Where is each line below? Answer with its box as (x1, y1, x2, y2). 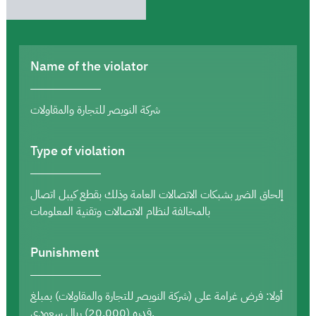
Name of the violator (30, 56, 148, 75)
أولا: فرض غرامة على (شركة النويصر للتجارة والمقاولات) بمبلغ (30, 287, 283, 305)
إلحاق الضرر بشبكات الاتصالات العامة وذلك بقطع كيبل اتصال (30, 186, 284, 203)
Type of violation (30, 140, 125, 160)
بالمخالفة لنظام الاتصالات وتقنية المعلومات (30, 202, 210, 220)
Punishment (30, 242, 99, 262)
